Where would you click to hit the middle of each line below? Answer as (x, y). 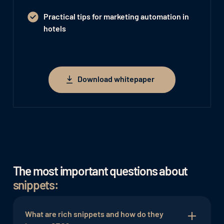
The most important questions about (100, 171)
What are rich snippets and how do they (94, 214)
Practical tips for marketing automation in (116, 16)
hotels (54, 28)
